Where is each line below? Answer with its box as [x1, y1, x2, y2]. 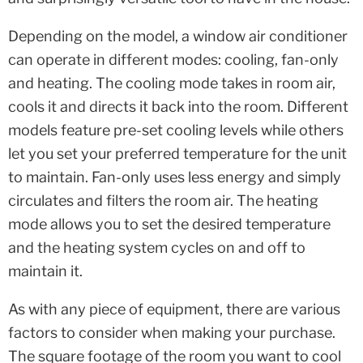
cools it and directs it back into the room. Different [8, 98, 348, 116]
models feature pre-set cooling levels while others [8, 122, 344, 139]
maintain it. [8, 263, 83, 280]
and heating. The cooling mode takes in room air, [8, 75, 335, 92]
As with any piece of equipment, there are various [8, 301, 340, 318]
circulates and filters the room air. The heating [8, 192, 318, 210]
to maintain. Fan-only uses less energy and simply [8, 169, 341, 186]
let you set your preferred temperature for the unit [8, 145, 347, 163]
